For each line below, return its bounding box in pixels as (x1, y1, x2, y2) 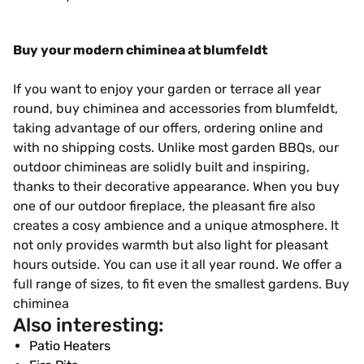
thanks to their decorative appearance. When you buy (13, 179, 340, 194)
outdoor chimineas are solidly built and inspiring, (13, 159, 310, 175)
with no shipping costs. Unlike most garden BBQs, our (13, 140, 339, 155)
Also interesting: (13, 314, 163, 336)
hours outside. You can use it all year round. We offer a (13, 257, 342, 272)
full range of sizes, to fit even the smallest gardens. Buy (13, 276, 349, 292)
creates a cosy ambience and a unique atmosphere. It (13, 218, 339, 233)
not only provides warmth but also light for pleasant (13, 237, 328, 253)
